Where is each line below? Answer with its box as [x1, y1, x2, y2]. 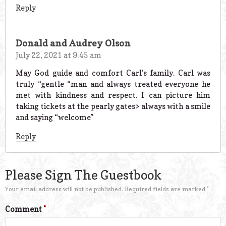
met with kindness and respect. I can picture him [16, 90, 210, 100]
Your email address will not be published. [5, 185, 123, 193]
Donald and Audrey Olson [16, 38, 131, 49]
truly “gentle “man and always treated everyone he [16, 79, 210, 89]
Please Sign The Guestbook [5, 167, 162, 183]
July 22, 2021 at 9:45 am [16, 50, 101, 61]
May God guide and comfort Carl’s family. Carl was [16, 68, 210, 78]
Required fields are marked [125, 185, 207, 193]
